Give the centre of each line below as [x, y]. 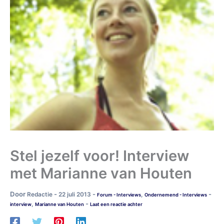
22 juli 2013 [75, 194]
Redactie [40, 194]
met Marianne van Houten [101, 173]
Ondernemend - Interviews [176, 194]
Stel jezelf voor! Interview [99, 155]
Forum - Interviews [119, 194]
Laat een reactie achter [116, 204]
